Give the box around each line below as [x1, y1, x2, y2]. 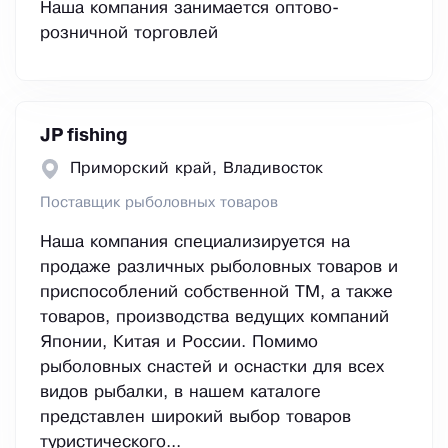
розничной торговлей [40, 26, 218, 42]
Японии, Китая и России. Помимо [40, 335, 318, 351]
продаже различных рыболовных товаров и [40, 260, 398, 276]
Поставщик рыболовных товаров [40, 196, 278, 211]
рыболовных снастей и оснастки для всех [40, 360, 384, 376]
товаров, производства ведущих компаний [40, 310, 389, 326]
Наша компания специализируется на [40, 235, 350, 251]
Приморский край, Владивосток [70, 161, 323, 177]
